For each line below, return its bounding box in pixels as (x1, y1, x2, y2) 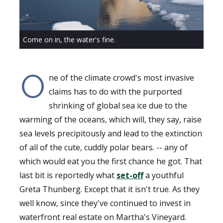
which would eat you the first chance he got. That (19, 155, 202, 167)
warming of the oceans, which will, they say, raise (19, 113, 202, 125)
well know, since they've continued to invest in (19, 197, 191, 209)
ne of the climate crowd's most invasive (49, 72, 195, 83)
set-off (116, 169, 143, 181)
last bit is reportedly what (19, 169, 116, 181)
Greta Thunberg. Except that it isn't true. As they (19, 183, 200, 195)
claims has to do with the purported (49, 86, 182, 97)
